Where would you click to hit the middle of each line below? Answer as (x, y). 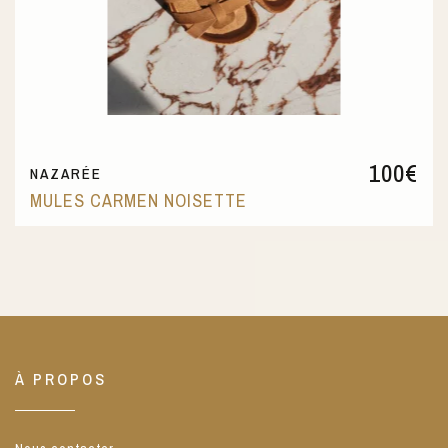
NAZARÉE (66, 173)
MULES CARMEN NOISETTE (138, 200)
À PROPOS (61, 379)
